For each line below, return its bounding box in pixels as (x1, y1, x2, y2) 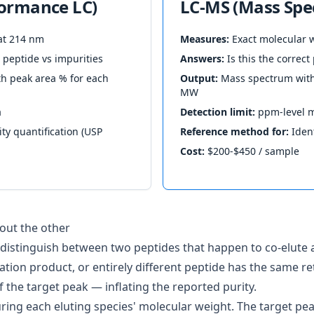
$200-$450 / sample (205, 144, 299, 158)
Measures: (180, 32, 229, 46)
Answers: (180, 52, 224, 65)
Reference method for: (180, 125, 289, 138)
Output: (180, 71, 218, 85)
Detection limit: (180, 105, 255, 118)
